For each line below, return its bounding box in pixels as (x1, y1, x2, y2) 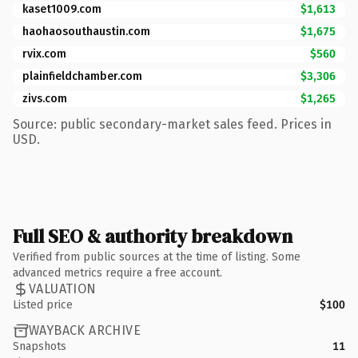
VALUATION (29, 281, 97, 296)
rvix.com (22, 46, 66, 61)
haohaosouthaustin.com (22, 24, 150, 38)
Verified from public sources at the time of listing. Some (13, 249, 300, 264)
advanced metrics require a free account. (13, 265, 222, 280)
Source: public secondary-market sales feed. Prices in (13, 116, 332, 132)
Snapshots (13, 339, 66, 353)
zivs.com (22, 91, 67, 105)
